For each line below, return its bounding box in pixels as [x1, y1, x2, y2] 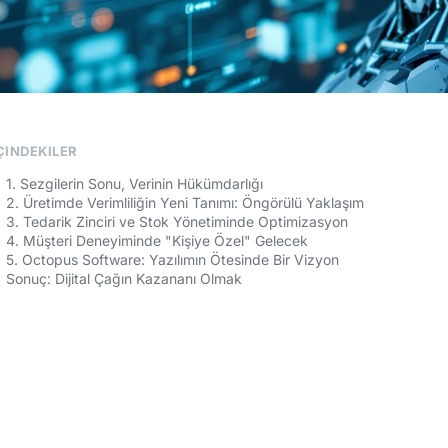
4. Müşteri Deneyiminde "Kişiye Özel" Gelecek [6, 232, 308, 250]
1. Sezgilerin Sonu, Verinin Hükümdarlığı [6, 175, 263, 193]
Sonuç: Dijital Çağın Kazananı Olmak [6, 270, 242, 288]
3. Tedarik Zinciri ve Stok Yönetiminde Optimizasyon [6, 213, 348, 231]
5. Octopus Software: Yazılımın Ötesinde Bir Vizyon [6, 251, 339, 269]
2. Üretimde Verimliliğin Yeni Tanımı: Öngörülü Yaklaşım [6, 194, 364, 212]
